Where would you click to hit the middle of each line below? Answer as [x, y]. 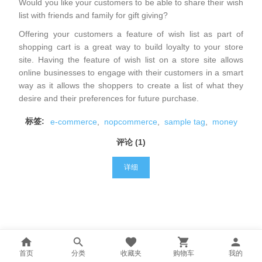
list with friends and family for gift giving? [94, 15]
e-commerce [73, 122]
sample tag [185, 122]
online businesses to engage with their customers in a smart [131, 73]
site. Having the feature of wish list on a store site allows [131, 60]
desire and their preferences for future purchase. [109, 98]
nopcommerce [130, 122]
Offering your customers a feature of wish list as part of [131, 34]
